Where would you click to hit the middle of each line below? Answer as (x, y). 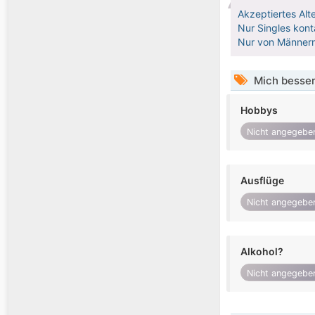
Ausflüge (262, 181)
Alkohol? (262, 251)
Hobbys (259, 110)
